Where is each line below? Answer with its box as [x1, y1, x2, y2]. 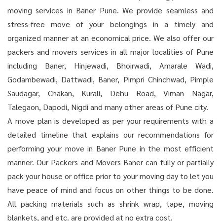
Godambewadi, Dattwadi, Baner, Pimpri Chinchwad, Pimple [7, 74, 214, 84]
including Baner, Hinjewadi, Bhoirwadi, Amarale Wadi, [7, 60, 214, 71]
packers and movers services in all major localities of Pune [7, 46, 214, 57]
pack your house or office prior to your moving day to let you [7, 171, 214, 181]
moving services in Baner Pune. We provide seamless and [7, 5, 214, 15]
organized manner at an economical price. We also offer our [7, 33, 214, 43]
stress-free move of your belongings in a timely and [7, 19, 214, 29]
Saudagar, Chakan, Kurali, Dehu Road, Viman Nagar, [7, 88, 214, 98]
